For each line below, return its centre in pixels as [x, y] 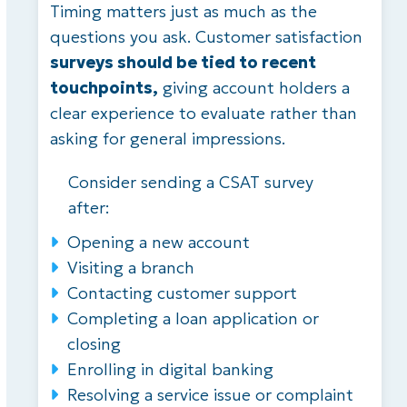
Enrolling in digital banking [170, 369]
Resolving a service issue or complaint [210, 394]
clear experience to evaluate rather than [203, 113]
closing [94, 343]
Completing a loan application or [193, 318]
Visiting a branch [130, 267]
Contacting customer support [182, 293]
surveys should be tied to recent [183, 62]
